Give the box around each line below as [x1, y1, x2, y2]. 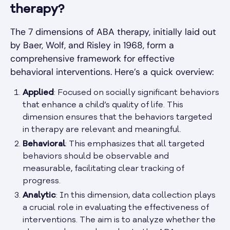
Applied [23, 88, 54, 97]
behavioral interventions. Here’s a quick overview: [10, 66, 214, 78]
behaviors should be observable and [23, 152, 169, 161]
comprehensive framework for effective [10, 52, 175, 64]
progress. [23, 177, 61, 185]
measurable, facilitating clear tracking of [23, 164, 184, 173]
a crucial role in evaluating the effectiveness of [23, 203, 209, 212]
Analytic [23, 191, 56, 200]
